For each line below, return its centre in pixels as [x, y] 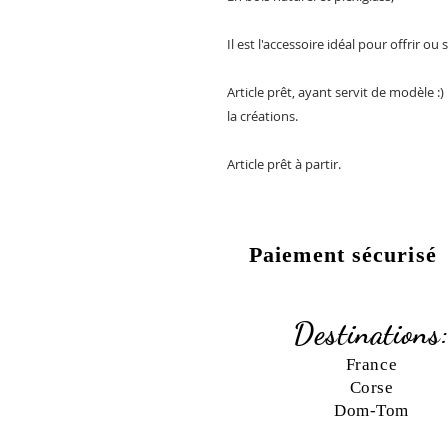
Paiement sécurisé [346, 254]
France [371, 364]
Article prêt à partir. [284, 163]
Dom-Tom [371, 410]
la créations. [262, 115]
